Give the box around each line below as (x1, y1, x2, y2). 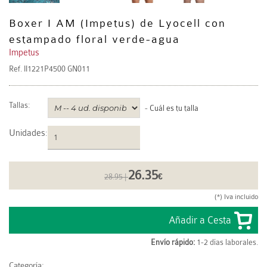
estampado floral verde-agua (9, 33, 180, 46)
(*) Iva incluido (215, 193, 258, 201)
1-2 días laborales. (195, 238, 258, 247)
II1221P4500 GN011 (24, 64, 90, 73)
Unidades (9, 128, 45, 138)
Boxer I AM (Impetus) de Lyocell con (9, 17, 226, 30)
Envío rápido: (151, 238, 195, 247)
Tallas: (9, 101, 30, 110)
